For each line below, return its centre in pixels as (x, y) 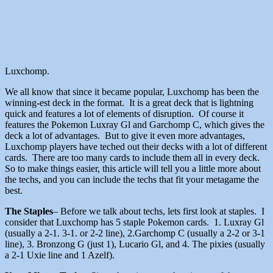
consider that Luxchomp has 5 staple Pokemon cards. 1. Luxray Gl (134, 222)
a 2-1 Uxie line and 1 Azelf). (60, 255)
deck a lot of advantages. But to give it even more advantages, (125, 136)
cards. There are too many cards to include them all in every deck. (133, 158)
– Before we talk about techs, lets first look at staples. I (159, 211)
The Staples (29, 211)
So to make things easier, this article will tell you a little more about (133, 169)
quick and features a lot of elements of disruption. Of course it (124, 114)
